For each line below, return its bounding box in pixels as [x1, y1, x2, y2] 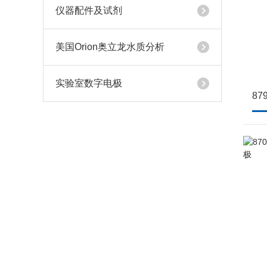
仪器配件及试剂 [55, 5, 122, 15]
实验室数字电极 [55, 78, 122, 88]
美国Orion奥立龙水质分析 [55, 42, 164, 52]
